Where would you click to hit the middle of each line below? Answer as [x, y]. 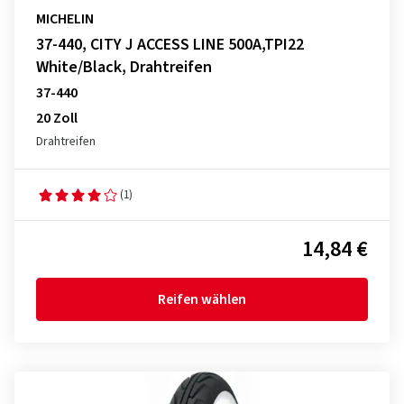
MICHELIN [65, 19]
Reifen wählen [202, 299]
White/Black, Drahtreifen [124, 67]
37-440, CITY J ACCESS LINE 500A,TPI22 [170, 45]
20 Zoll [57, 118]
